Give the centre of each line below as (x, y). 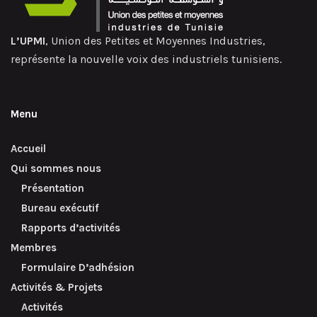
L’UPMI (28, 40)
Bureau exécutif (60, 208)
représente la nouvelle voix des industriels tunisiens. (146, 59)
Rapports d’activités (71, 227)
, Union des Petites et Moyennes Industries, (155, 40)
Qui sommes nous (56, 168)
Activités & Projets (57, 287)
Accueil (28, 148)
